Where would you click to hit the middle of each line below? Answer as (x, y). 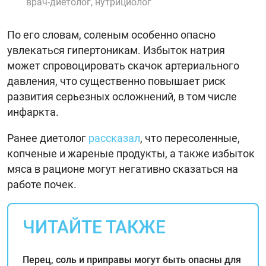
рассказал (114, 138)
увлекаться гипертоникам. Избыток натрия (116, 50)
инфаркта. (33, 112)
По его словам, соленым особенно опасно (111, 34)
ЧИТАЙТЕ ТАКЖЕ (94, 227)
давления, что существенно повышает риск (116, 81)
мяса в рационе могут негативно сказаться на (123, 169)
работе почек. (42, 184)
